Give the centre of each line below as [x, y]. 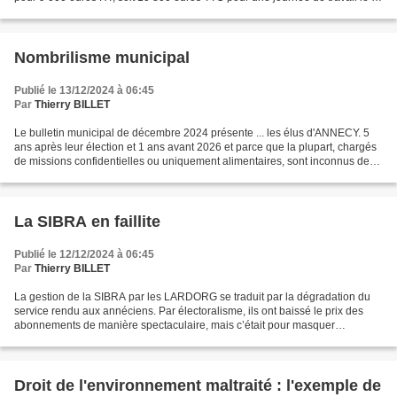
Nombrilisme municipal [102, 58]
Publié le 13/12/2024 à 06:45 [84, 90]
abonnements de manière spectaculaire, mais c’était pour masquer [175, 325]
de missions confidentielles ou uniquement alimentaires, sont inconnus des [195, 161]
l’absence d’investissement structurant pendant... [131, 339]
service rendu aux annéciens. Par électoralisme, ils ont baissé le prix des [189, 311]
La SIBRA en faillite [87, 222]
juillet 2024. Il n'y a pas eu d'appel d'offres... [118, 12]
